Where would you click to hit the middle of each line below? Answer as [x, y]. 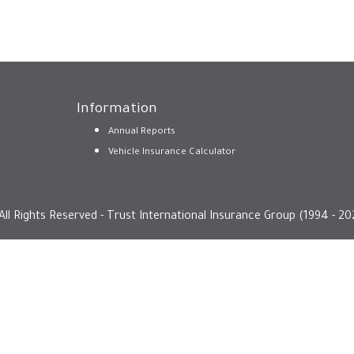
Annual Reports [141, 132]
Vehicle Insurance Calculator [171, 153]
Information [117, 110]
